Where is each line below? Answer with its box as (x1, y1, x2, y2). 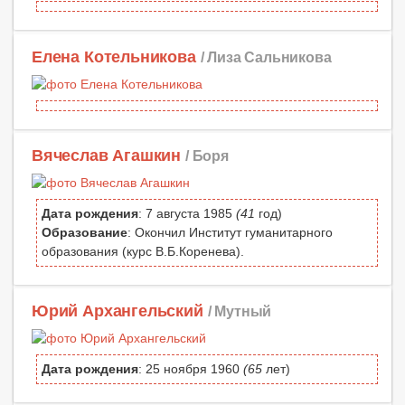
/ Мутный (207, 302, 272, 319)
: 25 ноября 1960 (138, 361, 243, 376)
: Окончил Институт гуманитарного (127, 224, 333, 240)
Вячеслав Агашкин (32, 146, 182, 165)
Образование (42, 224, 127, 240)
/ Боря (184, 146, 229, 164)
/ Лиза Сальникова (200, 48, 332, 65)
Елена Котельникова (32, 47, 196, 66)
